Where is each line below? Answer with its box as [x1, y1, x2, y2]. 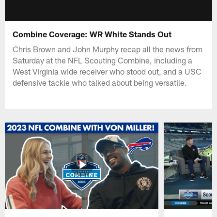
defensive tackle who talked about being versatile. [13, 77, 187, 87]
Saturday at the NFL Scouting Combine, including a [13, 55, 193, 65]
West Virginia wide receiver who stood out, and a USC [13, 66, 202, 76]
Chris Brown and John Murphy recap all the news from [13, 44, 203, 54]
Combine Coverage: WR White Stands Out [13, 29, 172, 39]
